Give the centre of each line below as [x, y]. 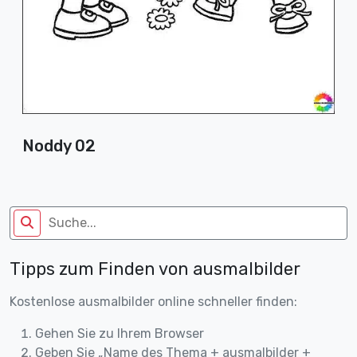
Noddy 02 [59, 145]
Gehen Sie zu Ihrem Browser [120, 333]
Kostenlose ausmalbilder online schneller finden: [153, 301]
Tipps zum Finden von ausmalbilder [155, 269]
